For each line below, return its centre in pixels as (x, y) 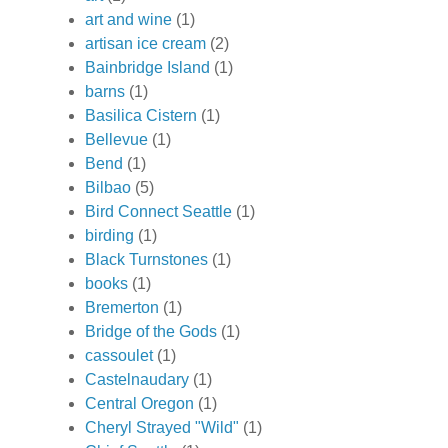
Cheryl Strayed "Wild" (162, 428)
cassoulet (119, 356)
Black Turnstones (146, 260)
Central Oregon (139, 404)
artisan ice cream (145, 44)
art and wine (128, 20)
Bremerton (122, 308)
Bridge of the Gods (151, 332)
